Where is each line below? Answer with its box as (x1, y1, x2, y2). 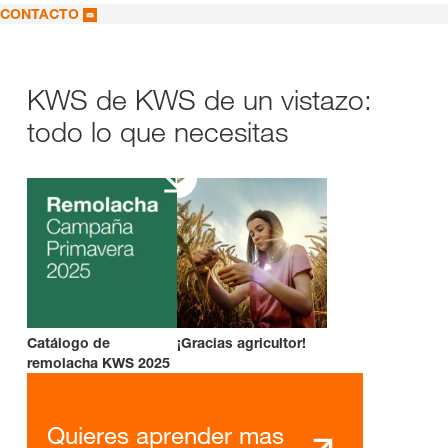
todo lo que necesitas (27, 114, 288, 149)
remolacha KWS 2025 (27, 354, 170, 371)
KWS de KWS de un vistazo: (27, 82, 372, 117)
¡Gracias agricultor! (177, 334, 306, 351)
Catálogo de (27, 334, 110, 351)
